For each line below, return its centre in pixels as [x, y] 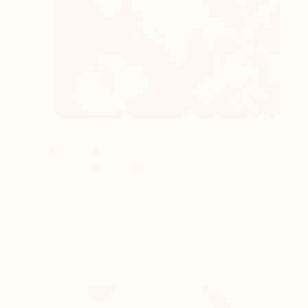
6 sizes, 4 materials [135, 197]
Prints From [70, 150]
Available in [65, 197]
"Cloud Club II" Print [92, 167]
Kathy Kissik [66, 182]
